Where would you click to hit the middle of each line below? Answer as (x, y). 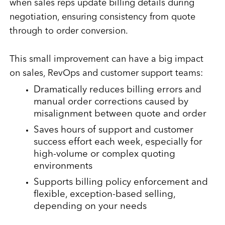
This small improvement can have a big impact (106, 60)
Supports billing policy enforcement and (121, 183)
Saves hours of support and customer (113, 131)
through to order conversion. (69, 31)
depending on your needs (90, 207)
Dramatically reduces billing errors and (117, 90)
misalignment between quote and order (120, 115)
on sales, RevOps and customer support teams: (106, 74)
